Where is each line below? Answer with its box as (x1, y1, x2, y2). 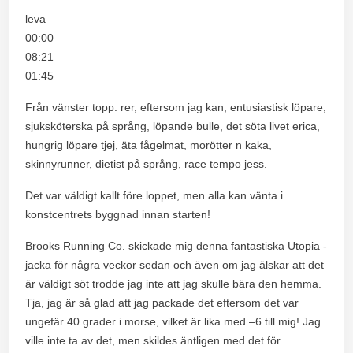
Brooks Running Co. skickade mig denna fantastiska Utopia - (25, 239, 327, 252)
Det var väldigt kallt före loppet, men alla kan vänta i (25, 188, 283, 202)
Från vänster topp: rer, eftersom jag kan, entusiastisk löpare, (25, 100, 326, 113)
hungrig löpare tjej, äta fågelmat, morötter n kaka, (25, 138, 272, 151)
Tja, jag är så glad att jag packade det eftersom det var (25, 295, 299, 309)
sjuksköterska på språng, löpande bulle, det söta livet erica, (25, 119, 320, 132)
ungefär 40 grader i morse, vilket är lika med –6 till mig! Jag (25, 314, 321, 328)
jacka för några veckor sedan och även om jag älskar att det (25, 258, 324, 271)
